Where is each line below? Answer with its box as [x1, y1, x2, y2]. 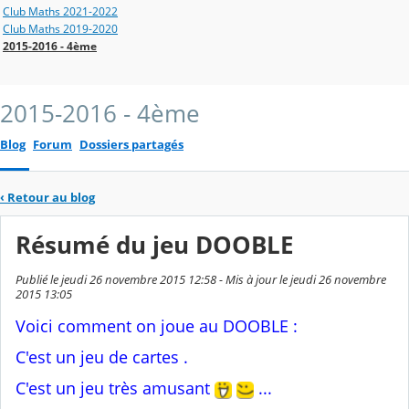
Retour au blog [7, 188, 95, 205]
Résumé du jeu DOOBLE [16, 229, 294, 262]
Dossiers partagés [79, 136, 184, 153]
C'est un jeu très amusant [16, 377, 215, 400]
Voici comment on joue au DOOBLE [16, 315, 288, 338]
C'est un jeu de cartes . [16, 346, 188, 369]
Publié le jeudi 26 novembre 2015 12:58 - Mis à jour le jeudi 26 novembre [16, 271, 386, 288]
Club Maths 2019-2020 [3, 21, 118, 37]
